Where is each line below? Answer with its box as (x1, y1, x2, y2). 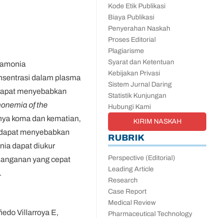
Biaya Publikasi (108, 12, 154, 22)
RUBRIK (108, 131, 145, 144)
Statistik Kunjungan (108, 91, 166, 101)
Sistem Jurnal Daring (108, 79, 172, 90)
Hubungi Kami (108, 102, 151, 112)
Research (108, 175, 138, 185)
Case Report (108, 186, 146, 197)
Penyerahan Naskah (108, 23, 170, 34)
